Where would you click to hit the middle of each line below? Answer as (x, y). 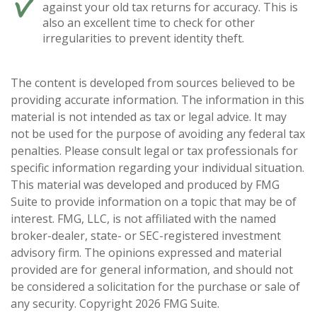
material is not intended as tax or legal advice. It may (149, 117)
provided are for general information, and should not (152, 270)
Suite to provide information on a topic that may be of (154, 202)
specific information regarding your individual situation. (157, 168)
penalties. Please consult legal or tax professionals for (154, 151)
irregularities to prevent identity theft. (143, 39)
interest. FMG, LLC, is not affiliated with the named (143, 219)
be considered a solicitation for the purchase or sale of (155, 287)
